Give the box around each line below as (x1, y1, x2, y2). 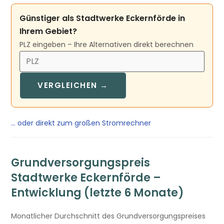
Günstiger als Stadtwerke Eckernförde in (19, 12, 185, 24)
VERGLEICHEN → (37, 79, 108, 90)
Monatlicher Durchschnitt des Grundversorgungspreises (11, 210, 206, 221)
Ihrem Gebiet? (19, 25, 77, 37)
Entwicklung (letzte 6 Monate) (11, 184, 184, 200)
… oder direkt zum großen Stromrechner (11, 117, 151, 128)
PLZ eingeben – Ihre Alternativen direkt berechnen (19, 39, 194, 49)
